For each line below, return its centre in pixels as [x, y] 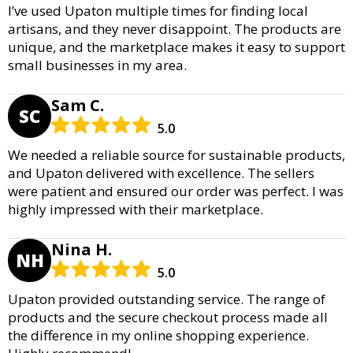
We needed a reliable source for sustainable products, [176, 154]
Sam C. [78, 105]
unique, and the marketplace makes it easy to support [176, 46]
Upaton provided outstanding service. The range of [167, 299]
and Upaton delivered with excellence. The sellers [161, 173]
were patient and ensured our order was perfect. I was [176, 191]
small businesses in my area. [97, 65]
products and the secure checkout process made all [168, 317]
